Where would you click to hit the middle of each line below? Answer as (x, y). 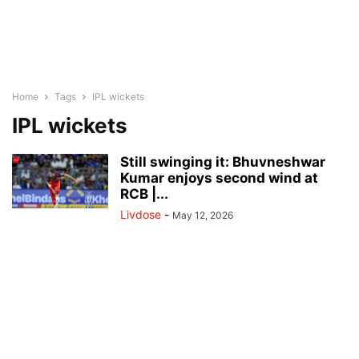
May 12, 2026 (203, 215)
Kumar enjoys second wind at (219, 178)
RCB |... (144, 194)
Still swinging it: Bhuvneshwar (223, 162)
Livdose (141, 214)
